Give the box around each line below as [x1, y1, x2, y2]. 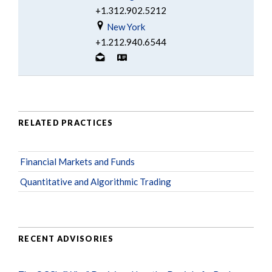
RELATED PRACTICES [18, 117, 114, 127]
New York [105, 21, 145, 33]
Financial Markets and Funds [20, 156, 135, 168]
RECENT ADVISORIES [18, 233, 114, 243]
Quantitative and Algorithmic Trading [20, 176, 171, 188]
